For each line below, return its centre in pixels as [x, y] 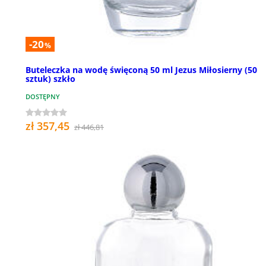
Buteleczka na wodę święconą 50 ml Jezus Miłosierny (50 [141, 70]
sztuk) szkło [50, 79]
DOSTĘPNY [43, 97]
